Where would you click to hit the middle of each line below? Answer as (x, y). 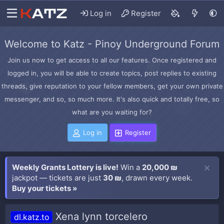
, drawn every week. (157, 178)
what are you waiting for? (112, 112)
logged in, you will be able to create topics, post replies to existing (112, 73)
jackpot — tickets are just (57, 178)
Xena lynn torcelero (102, 216)
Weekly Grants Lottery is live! (65, 167)
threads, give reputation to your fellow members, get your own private (112, 86)
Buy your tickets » (44, 188)
